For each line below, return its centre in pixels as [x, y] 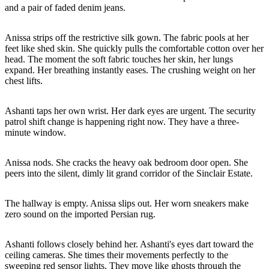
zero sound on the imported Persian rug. [80, 214]
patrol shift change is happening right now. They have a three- [122, 121]
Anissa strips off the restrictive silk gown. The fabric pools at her [127, 37]
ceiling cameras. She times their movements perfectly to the [116, 255]
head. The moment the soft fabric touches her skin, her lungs [119, 59]
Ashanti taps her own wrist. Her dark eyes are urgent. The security [130, 110]
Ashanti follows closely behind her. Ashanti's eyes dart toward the [129, 244]
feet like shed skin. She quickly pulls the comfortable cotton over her [134, 48]
